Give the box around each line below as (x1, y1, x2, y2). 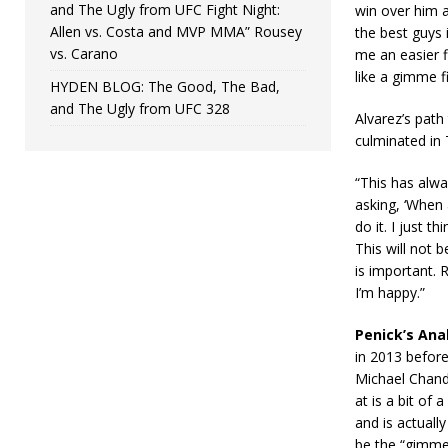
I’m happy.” (354, 283, 425, 303)
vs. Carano (50, 43, 118, 63)
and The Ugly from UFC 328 (50, 98, 230, 118)
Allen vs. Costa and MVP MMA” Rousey (50, 21, 302, 41)
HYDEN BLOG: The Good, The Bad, (50, 76, 280, 96)
